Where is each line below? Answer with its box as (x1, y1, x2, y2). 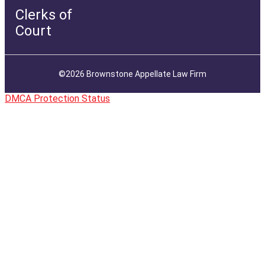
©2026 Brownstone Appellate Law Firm (59, 69, 206, 79)
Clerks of (15, 6, 72, 23)
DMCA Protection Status (5, 92, 110, 104)
